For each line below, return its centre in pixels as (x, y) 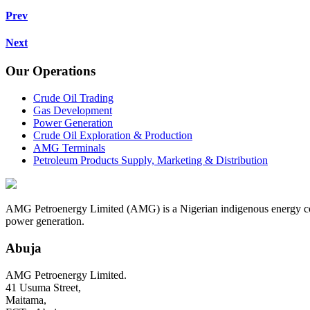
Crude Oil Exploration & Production (113, 136)
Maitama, (26, 300)
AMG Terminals (69, 148)
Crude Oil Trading (73, 98)
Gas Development (73, 111)
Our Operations (51, 71)
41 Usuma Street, (43, 287)
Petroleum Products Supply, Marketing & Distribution (151, 161)
